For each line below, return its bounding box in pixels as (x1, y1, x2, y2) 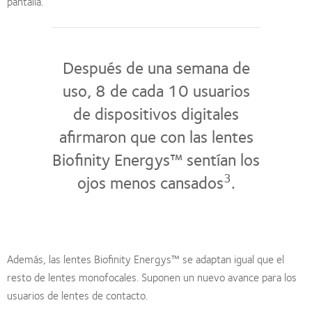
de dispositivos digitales (73, 100, 239, 127)
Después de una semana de (62, 54, 250, 81)
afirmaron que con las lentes (58, 123, 253, 150)
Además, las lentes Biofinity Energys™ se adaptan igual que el (7, 250, 284, 268)
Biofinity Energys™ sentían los (52, 146, 260, 173)
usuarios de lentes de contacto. (7, 286, 148, 304)
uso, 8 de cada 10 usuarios (62, 77, 250, 104)
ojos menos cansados (77, 169, 224, 196)
